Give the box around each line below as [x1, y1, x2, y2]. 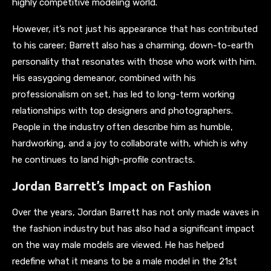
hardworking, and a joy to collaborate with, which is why [12, 137, 247, 149]
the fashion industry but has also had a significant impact [12, 223, 255, 234]
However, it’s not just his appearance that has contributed [12, 23, 258, 34]
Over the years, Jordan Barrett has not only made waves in [12, 206, 259, 218]
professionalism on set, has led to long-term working [12, 88, 235, 100]
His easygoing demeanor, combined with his [12, 72, 196, 83]
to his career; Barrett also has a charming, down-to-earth [12, 39, 253, 51]
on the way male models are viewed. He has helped [12, 239, 224, 250]
